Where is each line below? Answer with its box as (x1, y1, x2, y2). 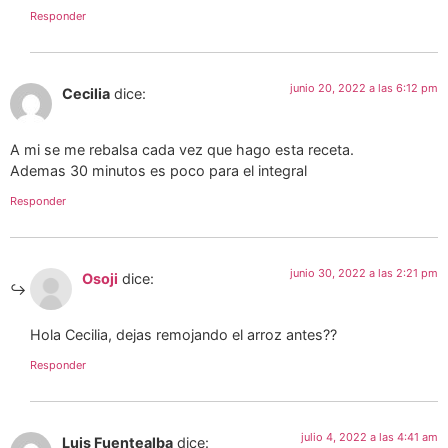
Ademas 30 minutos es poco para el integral (10, 162, 307, 180)
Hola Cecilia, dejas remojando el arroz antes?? (30, 326, 337, 344)
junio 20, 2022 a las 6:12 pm (290, 81, 438, 96)
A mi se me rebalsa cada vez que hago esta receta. (10, 141, 354, 159)
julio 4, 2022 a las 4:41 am (301, 429, 438, 444)
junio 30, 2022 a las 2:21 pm (290, 265, 438, 280)
